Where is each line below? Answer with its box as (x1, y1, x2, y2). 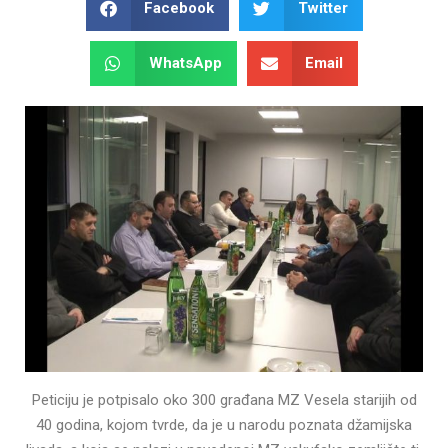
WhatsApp (148, 54, 222, 73)
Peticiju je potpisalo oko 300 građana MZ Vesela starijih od (31, 390, 417, 409)
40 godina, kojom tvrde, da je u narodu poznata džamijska (36, 415, 412, 434)
